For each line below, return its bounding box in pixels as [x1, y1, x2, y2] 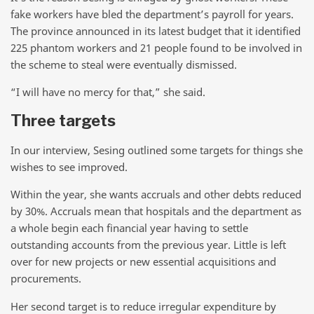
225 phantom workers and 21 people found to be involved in [11, 40, 302, 55]
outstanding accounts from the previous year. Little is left [11, 238, 286, 252]
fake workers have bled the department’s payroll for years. [11, 6, 294, 21]
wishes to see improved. [11, 159, 128, 174]
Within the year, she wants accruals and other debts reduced [11, 187, 301, 202]
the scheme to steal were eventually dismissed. [11, 57, 237, 71]
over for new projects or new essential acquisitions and [11, 254, 276, 269]
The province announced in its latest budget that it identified [11, 23, 301, 38]
